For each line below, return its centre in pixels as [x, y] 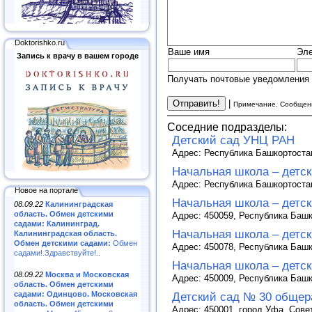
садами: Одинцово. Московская [76, 294]
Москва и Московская [87, 274]
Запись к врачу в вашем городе [77, 56]
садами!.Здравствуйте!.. [57, 253]
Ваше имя [189, 52]
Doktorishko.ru [40, 42]
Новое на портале [46, 190]
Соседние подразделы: [227, 127]
